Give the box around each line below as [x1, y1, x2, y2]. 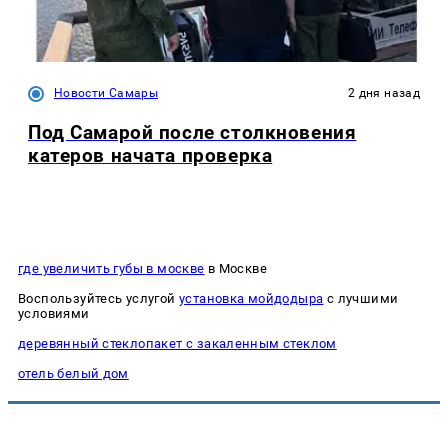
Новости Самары [54, 86, 159, 100]
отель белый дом [18, 366, 129, 382]
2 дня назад [348, 86, 420, 100]
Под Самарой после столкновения [28, 121, 357, 145]
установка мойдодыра [178, 291, 324, 307]
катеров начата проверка [28, 144, 273, 168]
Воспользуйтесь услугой [18, 291, 179, 307]
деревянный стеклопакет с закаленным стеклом [18, 336, 337, 352]
